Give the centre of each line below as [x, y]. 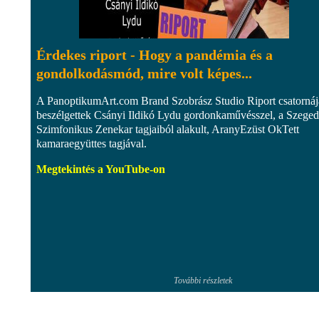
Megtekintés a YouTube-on [101, 169]
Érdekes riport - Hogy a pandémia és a [155, 54]
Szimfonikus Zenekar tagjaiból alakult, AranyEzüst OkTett [168, 129]
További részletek [203, 280]
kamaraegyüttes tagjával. [91, 143]
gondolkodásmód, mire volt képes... [144, 73]
